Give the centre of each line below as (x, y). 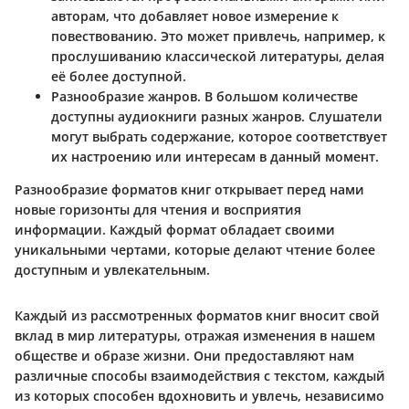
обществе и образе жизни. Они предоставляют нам (184, 355)
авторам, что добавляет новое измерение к (195, 16)
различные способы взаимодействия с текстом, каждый (200, 375)
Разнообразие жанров (124, 96)
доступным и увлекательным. (112, 269)
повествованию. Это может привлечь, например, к (218, 36)
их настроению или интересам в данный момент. (215, 156)
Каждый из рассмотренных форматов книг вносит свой (197, 315)
